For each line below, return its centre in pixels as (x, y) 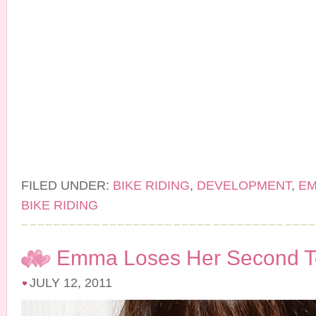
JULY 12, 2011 (71, 283)
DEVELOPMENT (244, 186)
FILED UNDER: (67, 186)
